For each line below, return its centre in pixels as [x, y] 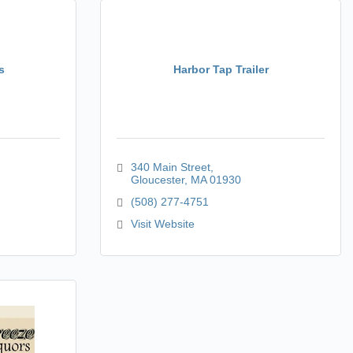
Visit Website [162, 224]
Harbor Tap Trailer [221, 69]
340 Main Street [170, 167]
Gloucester [157, 180]
